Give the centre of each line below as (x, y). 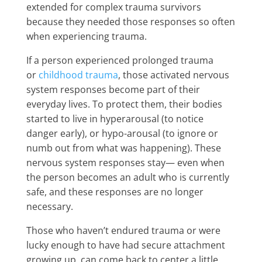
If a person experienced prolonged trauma (120, 60)
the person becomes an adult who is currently (127, 177)
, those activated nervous (173, 75)
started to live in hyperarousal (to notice (115, 119)
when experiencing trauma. (86, 36)
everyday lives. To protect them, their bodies (124, 104)
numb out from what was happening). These (123, 148)
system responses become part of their (113, 89)
